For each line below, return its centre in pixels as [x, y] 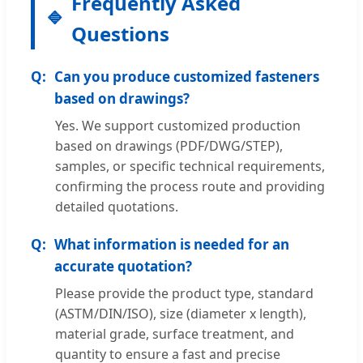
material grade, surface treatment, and [175, 333]
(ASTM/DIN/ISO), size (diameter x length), [181, 313]
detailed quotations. [117, 206]
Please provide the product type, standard [184, 293]
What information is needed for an [172, 244]
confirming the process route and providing [190, 186]
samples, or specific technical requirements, [190, 166]
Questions [120, 33]
